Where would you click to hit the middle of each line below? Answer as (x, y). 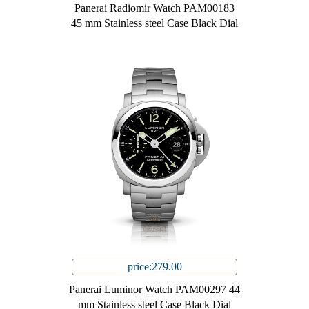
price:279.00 (154, 267)
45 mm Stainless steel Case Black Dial (154, 23)
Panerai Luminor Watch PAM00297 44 (154, 290)
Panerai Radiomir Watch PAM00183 (154, 8)
